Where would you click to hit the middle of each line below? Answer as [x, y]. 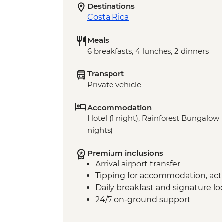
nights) [100, 130]
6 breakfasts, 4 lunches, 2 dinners [148, 51]
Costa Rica [108, 17]
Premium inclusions [125, 153]
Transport [106, 74]
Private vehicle [114, 85]
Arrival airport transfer [138, 164]
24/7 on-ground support [143, 200]
